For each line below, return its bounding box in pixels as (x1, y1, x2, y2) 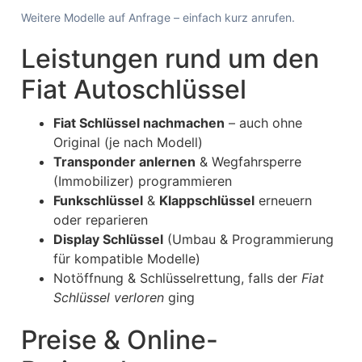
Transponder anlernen (53, 154, 196, 170)
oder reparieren (53, 212, 148, 228)
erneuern (255, 192, 312, 208)
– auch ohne (225, 115, 302, 131)
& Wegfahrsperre (196, 154, 301, 170)
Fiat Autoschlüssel (21, 74, 246, 105)
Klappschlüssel (159, 192, 255, 208)
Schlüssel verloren (53, 289, 164, 305)
